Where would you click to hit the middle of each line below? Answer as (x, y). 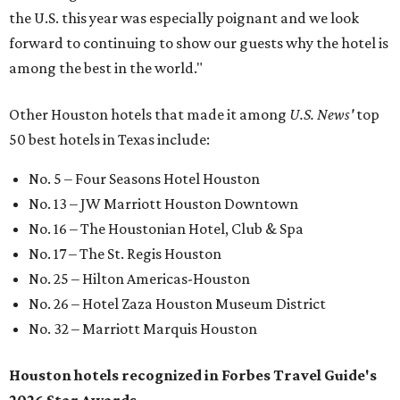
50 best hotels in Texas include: (109, 140)
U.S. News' (321, 115)
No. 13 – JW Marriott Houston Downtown (163, 204)
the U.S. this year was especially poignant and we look (184, 18)
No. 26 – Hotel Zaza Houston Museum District (177, 304)
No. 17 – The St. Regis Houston (125, 254)
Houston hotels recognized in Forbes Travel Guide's (193, 375)
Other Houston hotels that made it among (149, 115)
